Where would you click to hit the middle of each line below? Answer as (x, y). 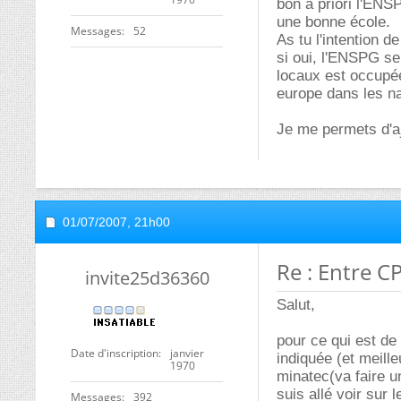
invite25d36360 (147, 278)
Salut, (296, 305)
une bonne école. (333, 22)
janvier (187, 353)
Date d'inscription (115, 353)
